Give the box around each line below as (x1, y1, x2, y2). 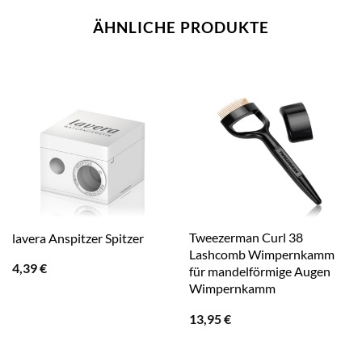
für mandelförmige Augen (188, 263, 330, 280)
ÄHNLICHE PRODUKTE (93, 17, 269, 36)
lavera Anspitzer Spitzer (11, 229, 144, 246)
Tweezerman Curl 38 (188, 229, 303, 246)
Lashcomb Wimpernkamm (188, 246, 335, 263)
